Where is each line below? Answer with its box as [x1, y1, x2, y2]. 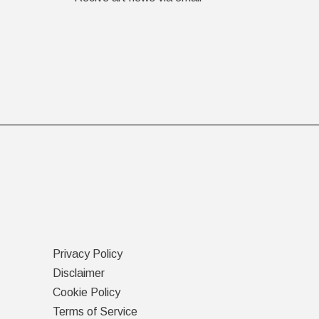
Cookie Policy [52, 286, 120, 298]
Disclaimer [52, 267, 105, 279]
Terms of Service [52, 305, 137, 318]
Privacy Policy [52, 248, 122, 260]
